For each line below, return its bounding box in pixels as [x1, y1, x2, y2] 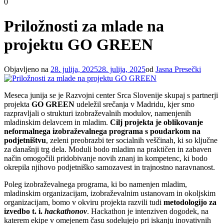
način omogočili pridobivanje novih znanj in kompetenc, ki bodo [4, 153, 207, 162]
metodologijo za [163, 197, 216, 206]
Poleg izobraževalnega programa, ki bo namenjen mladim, [4, 179, 187, 188]
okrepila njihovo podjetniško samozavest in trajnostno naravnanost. [4, 162, 215, 171]
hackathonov [44, 206, 87, 215]
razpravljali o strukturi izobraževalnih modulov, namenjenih [4, 108, 191, 117]
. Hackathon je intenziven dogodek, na [87, 206, 208, 215]
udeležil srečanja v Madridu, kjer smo [74, 99, 194, 108]
